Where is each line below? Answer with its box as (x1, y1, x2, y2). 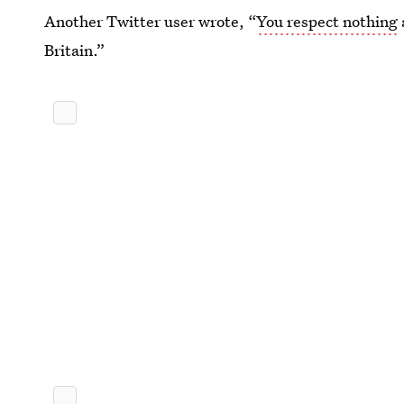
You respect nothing (256, 11, 399, 32)
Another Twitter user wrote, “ (44, 11, 257, 32)
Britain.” (44, 40, 106, 60)
